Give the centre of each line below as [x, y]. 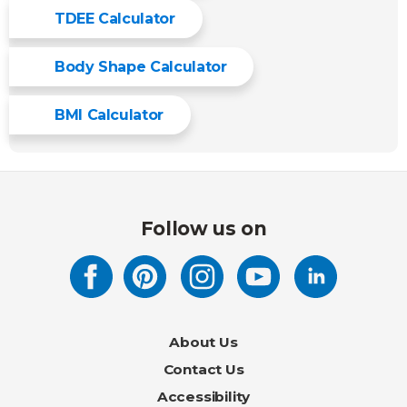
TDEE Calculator [115, 19]
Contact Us [203, 369]
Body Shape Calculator [141, 67]
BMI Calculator [109, 115]
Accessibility [203, 397]
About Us [203, 342]
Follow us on [203, 228]
